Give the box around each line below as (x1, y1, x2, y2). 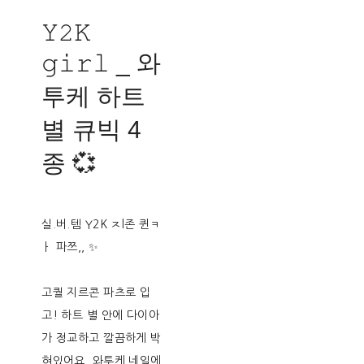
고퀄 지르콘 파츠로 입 (41, 287, 151, 299)
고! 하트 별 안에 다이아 (41, 310, 160, 322)
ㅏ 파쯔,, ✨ (41, 241, 99, 253)
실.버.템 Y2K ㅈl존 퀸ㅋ (41, 219, 161, 231)
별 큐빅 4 (41, 116, 142, 144)
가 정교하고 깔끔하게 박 (41, 332, 162, 344)
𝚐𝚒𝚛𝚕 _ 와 (41, 50, 162, 77)
